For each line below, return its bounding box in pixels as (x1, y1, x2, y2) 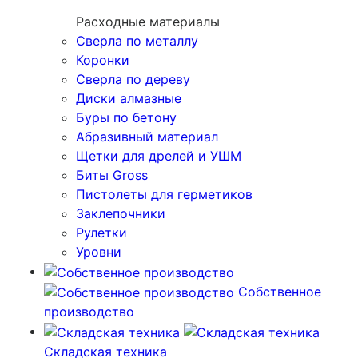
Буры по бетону (76, 109, 177, 126)
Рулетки (76, 225, 127, 241)
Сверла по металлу (76, 33, 198, 50)
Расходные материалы (76, 14, 220, 30)
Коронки (76, 52, 129, 69)
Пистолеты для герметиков (76, 186, 253, 203)
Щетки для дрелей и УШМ (76, 148, 241, 165)
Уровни (76, 244, 121, 261)
